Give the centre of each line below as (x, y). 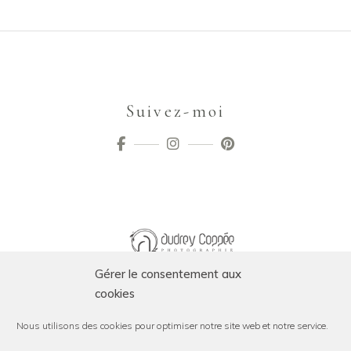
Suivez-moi (175, 111)
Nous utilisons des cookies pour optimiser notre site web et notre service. (172, 326)
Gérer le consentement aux (168, 274)
